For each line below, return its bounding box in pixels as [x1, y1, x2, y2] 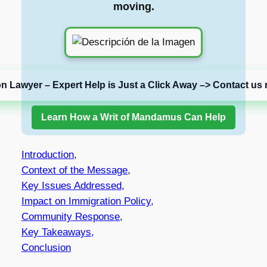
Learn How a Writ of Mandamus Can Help [41, 111, 226, 122]
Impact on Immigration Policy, [21, 195, 154, 207]
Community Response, [21, 210, 123, 222]
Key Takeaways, [21, 226, 94, 238]
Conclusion [21, 241, 71, 253]
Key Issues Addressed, [21, 179, 125, 191]
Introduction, [21, 148, 77, 160]
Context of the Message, [21, 164, 131, 176]
